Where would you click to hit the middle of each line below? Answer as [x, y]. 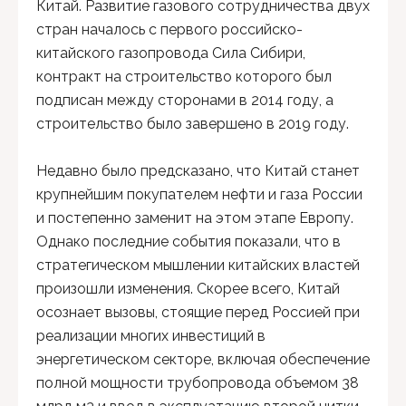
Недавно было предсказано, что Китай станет [198, 171]
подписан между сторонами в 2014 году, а [185, 100]
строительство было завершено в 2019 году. [193, 124]
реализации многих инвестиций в [151, 336]
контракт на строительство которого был [184, 77]
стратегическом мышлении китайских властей [198, 265]
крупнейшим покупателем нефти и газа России [199, 194]
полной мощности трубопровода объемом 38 [198, 383]
